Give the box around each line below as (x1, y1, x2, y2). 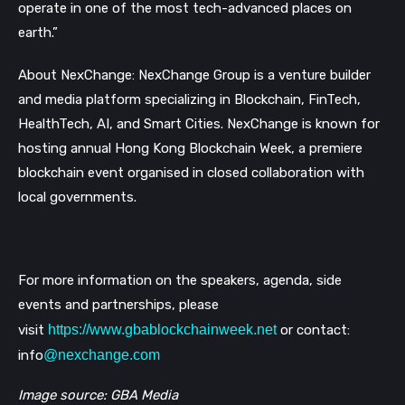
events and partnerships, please (18, 296, 219, 313)
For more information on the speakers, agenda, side (18, 271, 342, 288)
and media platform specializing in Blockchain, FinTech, (18, 90, 361, 108)
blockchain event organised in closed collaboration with (18, 164, 364, 181)
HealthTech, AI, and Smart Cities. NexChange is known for (18, 115, 380, 132)
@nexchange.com (43, 346, 160, 363)
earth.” (18, 24, 58, 42)
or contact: (280, 321, 350, 338)
